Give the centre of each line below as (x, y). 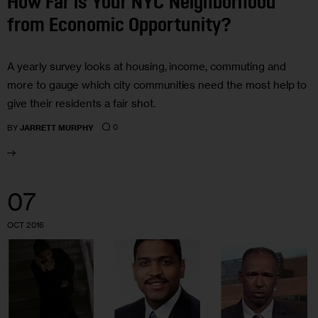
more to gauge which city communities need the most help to (157, 84)
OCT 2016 (26, 225)
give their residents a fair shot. (81, 103)
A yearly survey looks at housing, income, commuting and (147, 66)
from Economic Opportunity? (119, 27)
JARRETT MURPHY (57, 127)
